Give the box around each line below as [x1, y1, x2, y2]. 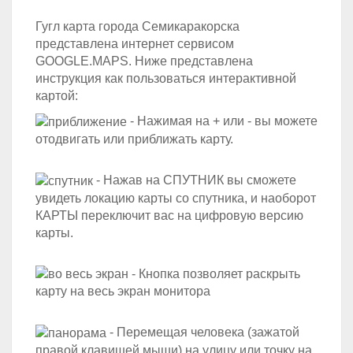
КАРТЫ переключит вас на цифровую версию [35, 208, 303, 222]
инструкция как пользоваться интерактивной [35, 72, 296, 85]
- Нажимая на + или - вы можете [127, 114, 318, 128]
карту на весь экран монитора [35, 284, 210, 299]
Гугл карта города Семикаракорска [35, 20, 240, 33]
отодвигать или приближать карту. [35, 132, 233, 146]
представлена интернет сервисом [35, 37, 234, 50]
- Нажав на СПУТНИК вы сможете [93, 173, 296, 187]
